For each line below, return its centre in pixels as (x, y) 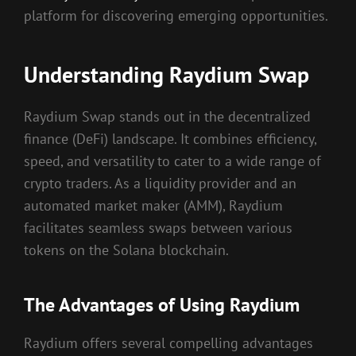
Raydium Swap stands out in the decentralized (167, 116)
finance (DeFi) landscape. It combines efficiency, (170, 138)
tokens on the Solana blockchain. (126, 250)
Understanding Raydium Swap (166, 75)
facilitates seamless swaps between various (158, 227)
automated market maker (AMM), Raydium (153, 205)
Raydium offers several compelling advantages (168, 342)
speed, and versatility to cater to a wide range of (172, 161)
